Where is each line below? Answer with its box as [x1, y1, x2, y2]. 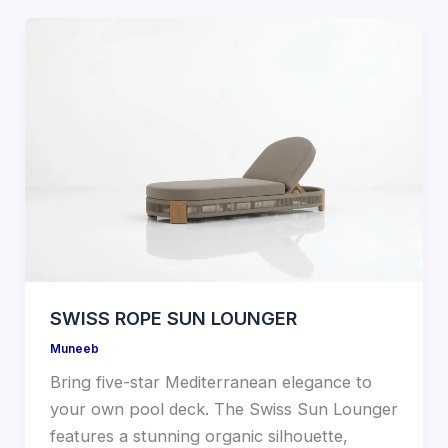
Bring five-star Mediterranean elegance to [49, 372, 372, 393]
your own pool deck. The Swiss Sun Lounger [49, 399, 398, 420]
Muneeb [49, 341, 99, 356]
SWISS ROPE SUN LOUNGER [49, 306, 297, 329]
